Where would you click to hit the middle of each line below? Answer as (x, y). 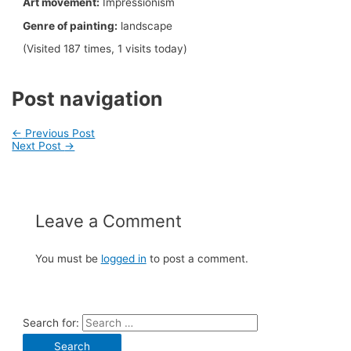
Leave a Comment (108, 221)
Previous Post (59, 134)
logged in (123, 258)
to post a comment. (197, 258)
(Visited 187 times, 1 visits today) (105, 49)
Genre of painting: (71, 25)
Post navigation (88, 99)
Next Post (38, 146)
